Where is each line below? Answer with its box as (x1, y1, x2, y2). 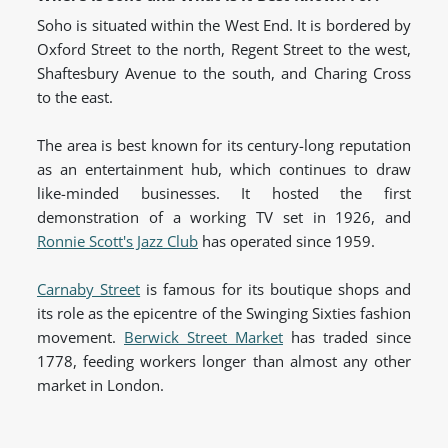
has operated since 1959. (198, 231, 375, 252)
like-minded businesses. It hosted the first (37, 183, 411, 204)
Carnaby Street (37, 279, 141, 300)
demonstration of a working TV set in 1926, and (37, 207, 411, 228)
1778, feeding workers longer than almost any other (37, 351, 411, 372)
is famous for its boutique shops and (140, 279, 411, 300)
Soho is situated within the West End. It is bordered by (37, 15, 411, 36)
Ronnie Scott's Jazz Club (37, 231, 198, 252)
